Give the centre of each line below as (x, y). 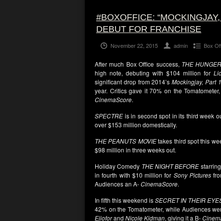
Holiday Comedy (118, 166)
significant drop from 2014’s (133, 82)
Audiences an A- (118, 184)
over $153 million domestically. (136, 125)
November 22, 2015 (134, 45)
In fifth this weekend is (125, 200)
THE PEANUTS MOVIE (126, 141)
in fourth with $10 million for (134, 175)
